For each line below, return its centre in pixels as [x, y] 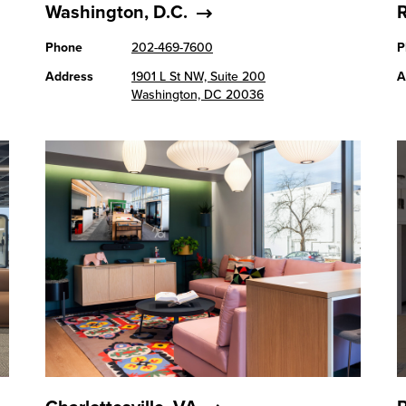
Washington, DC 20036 [198, 95]
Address [70, 77]
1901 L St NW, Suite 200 [199, 77]
